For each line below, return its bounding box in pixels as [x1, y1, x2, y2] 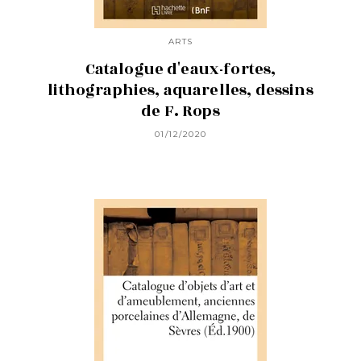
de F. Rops [141, 100, 220, 123]
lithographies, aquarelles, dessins [48, 79, 313, 102]
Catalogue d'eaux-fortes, [85, 58, 276, 81]
